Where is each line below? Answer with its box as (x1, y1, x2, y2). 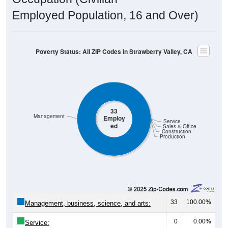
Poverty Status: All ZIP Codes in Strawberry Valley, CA (36, 47, 192, 56)
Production (159, 133, 185, 140)
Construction (161, 128, 191, 135)
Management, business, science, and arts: (25, 199, 151, 208)
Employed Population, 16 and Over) (12, 9, 198, 22)
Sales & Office (163, 123, 197, 130)
